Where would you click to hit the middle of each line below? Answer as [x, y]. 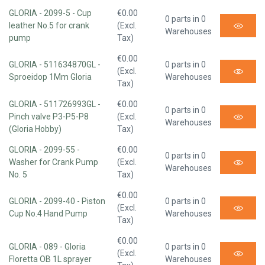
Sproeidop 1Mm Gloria [50, 77]
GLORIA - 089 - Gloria [47, 247]
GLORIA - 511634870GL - [55, 65]
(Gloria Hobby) [35, 129]
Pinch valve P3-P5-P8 [49, 117]
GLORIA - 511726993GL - [55, 104]
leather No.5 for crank [49, 26]
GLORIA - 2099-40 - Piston [57, 201]
